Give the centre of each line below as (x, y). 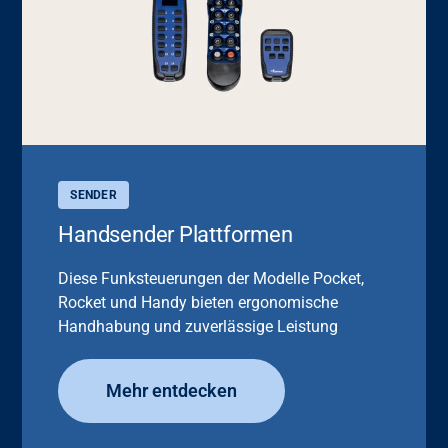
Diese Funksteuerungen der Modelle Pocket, (211, 278)
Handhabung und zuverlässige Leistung (198, 326)
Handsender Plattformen (175, 233)
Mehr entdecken (172, 390)
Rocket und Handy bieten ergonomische (198, 302)
